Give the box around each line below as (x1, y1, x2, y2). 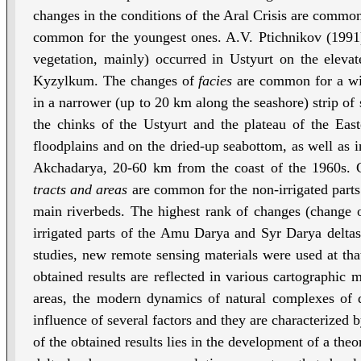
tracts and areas (33, 181, 128, 198)
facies (198, 73, 233, 89)
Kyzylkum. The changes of (33, 73, 199, 89)
